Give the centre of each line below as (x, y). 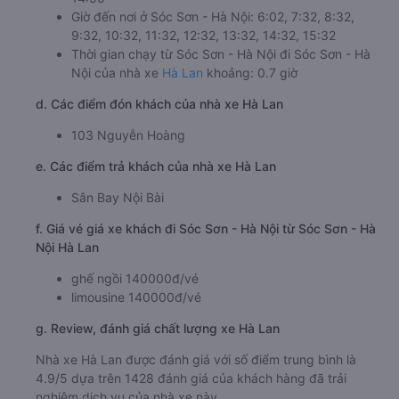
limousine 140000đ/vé (136, 297)
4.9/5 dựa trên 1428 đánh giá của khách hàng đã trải (191, 378)
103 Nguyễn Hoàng (128, 134)
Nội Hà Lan (67, 247)
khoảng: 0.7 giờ (250, 72)
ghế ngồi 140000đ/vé (135, 278)
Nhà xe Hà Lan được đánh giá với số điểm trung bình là (196, 359)
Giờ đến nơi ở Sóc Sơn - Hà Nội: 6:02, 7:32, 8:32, (213, 16)
